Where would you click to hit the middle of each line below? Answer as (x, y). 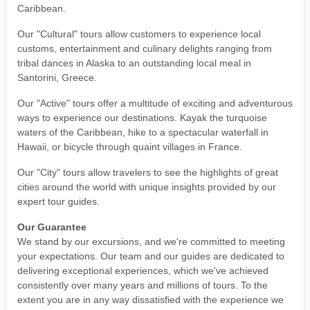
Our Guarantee (52, 227)
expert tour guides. (58, 201)
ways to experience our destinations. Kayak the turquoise (142, 117)
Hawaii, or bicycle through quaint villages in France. (130, 146)
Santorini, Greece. (57, 77)
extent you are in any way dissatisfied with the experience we (151, 299)
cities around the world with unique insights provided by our (147, 186)
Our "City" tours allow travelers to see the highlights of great (148, 172)
